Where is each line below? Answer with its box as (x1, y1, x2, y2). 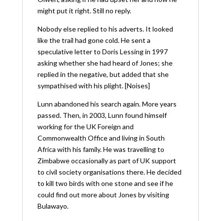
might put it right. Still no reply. (37, 6, 131, 15)
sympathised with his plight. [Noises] (37, 81, 150, 90)
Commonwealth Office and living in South (37, 133, 165, 142)
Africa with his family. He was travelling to (37, 145, 164, 153)
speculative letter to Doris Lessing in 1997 (37, 47, 168, 56)
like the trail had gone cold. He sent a (37, 36, 150, 44)
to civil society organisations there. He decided (37, 167, 182, 176)
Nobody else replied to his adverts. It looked (37, 24, 173, 33)
